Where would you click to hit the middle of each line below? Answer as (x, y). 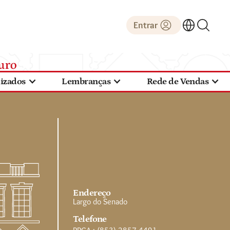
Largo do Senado (100, 201)
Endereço (92, 193)
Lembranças (86, 82)
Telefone (90, 219)
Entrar (145, 25)
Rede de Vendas (178, 82)
